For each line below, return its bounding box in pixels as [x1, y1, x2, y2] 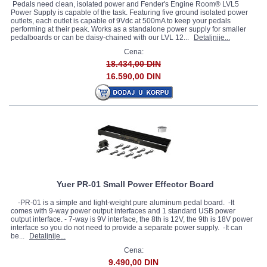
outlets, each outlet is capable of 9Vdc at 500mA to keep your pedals [11, 17, 231, 25]
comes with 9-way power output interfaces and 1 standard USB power [11, 207, 235, 215]
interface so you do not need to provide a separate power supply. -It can [11, 223, 243, 232]
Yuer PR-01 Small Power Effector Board [57, 179, 214, 189]
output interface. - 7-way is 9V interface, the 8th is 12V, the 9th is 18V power [11, 215, 253, 223]
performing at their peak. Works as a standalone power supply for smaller [11, 25, 246, 33]
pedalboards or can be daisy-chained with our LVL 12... [11, 33, 191, 42]
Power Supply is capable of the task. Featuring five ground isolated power [11, 8, 248, 17]
